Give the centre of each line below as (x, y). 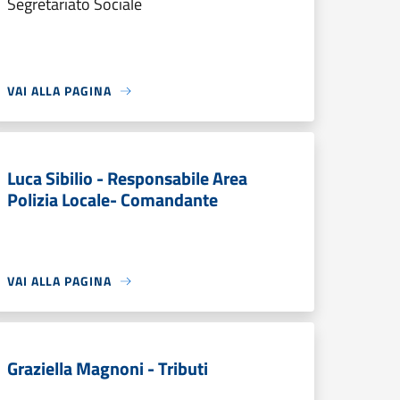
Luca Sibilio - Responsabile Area (127, 178)
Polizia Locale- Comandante (112, 200)
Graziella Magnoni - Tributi (108, 368)
